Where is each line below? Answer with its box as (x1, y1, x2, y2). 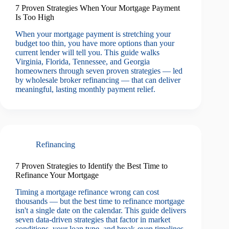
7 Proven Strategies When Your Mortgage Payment (15, 4, 180, 13)
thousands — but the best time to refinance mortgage (15, 196, 185, 205)
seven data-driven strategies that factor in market (15, 215, 170, 224)
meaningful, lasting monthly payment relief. (15, 84, 155, 94)
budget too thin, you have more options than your (15, 38, 174, 48)
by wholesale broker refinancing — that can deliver (15, 75, 180, 84)
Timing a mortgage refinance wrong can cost (15, 187, 159, 196)
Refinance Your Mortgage (15, 170, 99, 179)
